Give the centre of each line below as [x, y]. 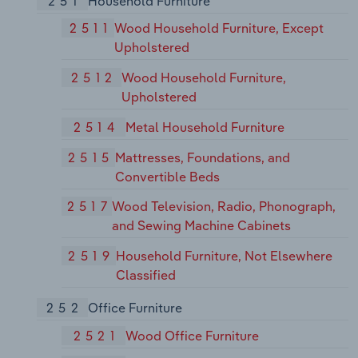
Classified [145, 275]
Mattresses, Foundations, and [203, 157]
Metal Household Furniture [205, 127]
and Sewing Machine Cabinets [202, 226]
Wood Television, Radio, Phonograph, [224, 207]
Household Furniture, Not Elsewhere [224, 256]
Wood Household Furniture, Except [219, 28]
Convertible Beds [168, 176]
